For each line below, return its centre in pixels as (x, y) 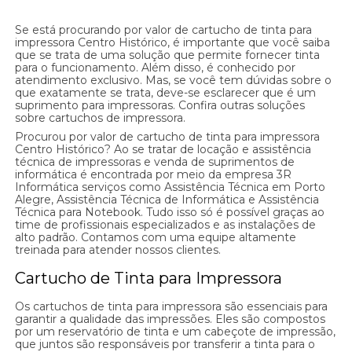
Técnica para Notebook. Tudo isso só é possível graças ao (170, 213)
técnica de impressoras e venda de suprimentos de (155, 162)
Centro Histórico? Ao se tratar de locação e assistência (163, 150)
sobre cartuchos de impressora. (101, 118)
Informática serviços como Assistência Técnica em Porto (170, 187)
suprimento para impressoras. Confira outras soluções (160, 106)
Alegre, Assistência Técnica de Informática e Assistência (167, 200)
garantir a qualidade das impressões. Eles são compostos (170, 319)
